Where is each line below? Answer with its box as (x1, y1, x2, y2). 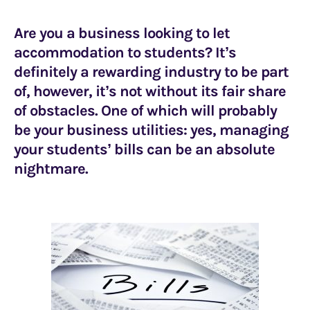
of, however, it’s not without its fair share (14, 82, 286, 100)
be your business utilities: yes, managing (14, 121, 289, 139)
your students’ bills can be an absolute (14, 140, 275, 158)
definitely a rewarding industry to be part (14, 63, 289, 81)
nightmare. (14, 160, 91, 178)
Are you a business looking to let (14, 24, 230, 42)
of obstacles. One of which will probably (14, 102, 277, 120)
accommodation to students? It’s (14, 44, 236, 62)
